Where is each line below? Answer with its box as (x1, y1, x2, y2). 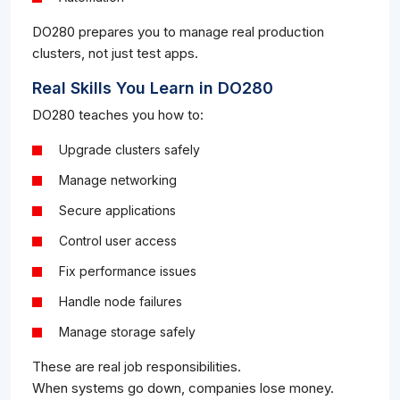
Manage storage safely (59, 324, 196, 340)
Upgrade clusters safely (59, 142, 200, 158)
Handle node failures (59, 294, 182, 310)
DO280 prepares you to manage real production (32, 23, 324, 41)
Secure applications (59, 203, 176, 219)
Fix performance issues (59, 263, 196, 279)
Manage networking (59, 172, 177, 188)
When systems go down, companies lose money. (32, 379, 334, 397)
